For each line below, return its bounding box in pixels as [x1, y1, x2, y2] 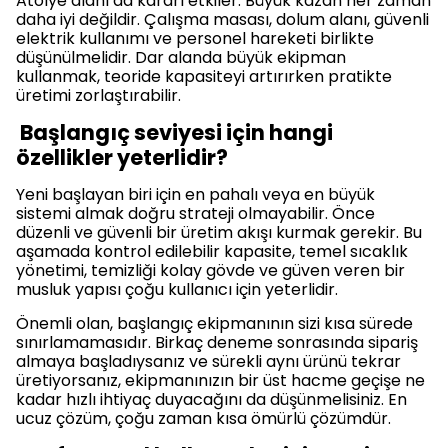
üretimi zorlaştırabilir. [16, 84, 181, 107]
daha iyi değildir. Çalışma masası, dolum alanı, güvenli [16, 8, 429, 31]
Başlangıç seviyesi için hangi [16, 118, 333, 147]
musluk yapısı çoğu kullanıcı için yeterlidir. [16, 278, 338, 301]
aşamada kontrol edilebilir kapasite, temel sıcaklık [16, 240, 408, 263]
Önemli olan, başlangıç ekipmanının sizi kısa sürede [16, 312, 413, 335]
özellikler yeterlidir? [16, 143, 228, 172]
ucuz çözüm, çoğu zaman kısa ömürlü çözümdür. [16, 407, 391, 430]
